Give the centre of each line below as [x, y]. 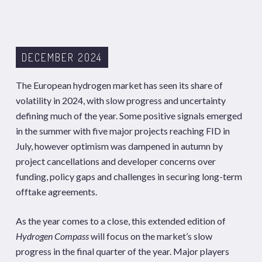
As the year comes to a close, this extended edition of [120, 221]
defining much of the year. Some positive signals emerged [129, 116]
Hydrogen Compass [52, 236]
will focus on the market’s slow [150, 236]
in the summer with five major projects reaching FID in [123, 131]
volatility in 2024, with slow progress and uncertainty [120, 100]
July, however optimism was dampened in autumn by [119, 146]
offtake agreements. [56, 192]
